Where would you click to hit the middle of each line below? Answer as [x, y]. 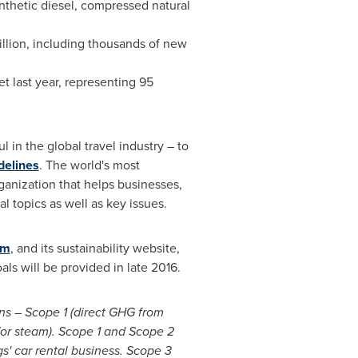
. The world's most [89, 165]
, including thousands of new [106, 44]
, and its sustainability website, [95, 248]
